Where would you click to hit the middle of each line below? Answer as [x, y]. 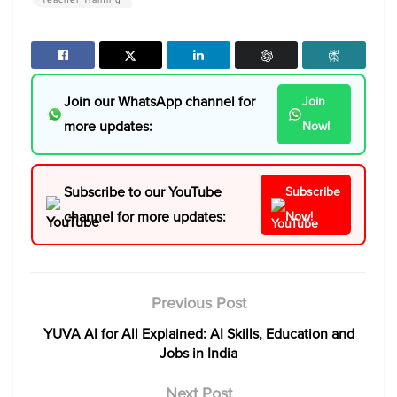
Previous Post [198, 303]
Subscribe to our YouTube [143, 191]
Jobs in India [198, 353]
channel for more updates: [145, 216]
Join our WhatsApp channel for [160, 101]
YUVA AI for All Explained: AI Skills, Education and [198, 333]
